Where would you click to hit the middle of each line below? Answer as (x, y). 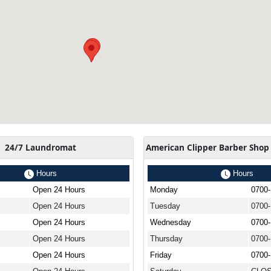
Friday (161, 255)
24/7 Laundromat (40, 147)
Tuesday (165, 206)
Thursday (167, 238)
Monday (164, 189)
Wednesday (171, 222)
